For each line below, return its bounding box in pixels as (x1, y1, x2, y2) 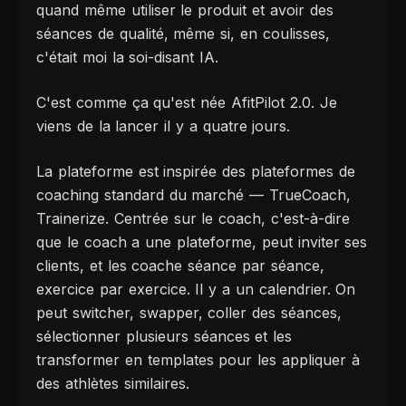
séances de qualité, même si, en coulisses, (36, 24, 330, 43)
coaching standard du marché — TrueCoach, (36, 186, 351, 205)
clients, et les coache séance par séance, (36, 256, 324, 275)
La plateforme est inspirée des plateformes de (36, 162, 355, 181)
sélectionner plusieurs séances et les (36, 327, 293, 346)
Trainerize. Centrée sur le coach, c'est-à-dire (36, 209, 350, 228)
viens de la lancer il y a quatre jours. (36, 117, 291, 136)
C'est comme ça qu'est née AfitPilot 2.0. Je (36, 93, 337, 112)
